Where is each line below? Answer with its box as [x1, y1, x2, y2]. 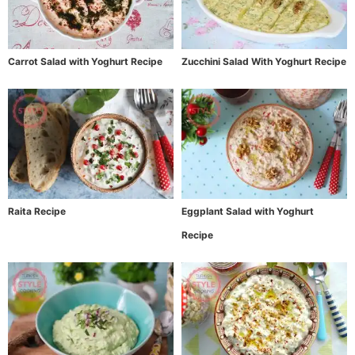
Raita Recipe [8, 204, 66, 217]
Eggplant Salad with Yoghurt [181, 204, 314, 217]
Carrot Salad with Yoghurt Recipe [8, 55, 162, 67]
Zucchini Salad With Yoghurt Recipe [181, 55, 346, 67]
